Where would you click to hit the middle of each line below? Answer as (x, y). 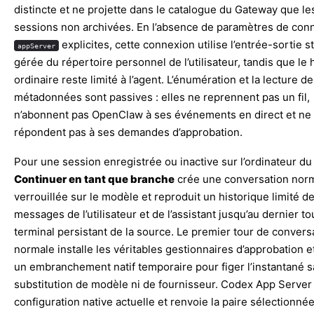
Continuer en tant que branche (94, 179)
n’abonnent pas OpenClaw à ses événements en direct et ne (163, 114)
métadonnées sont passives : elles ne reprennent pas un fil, (162, 97)
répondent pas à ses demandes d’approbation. (128, 132)
